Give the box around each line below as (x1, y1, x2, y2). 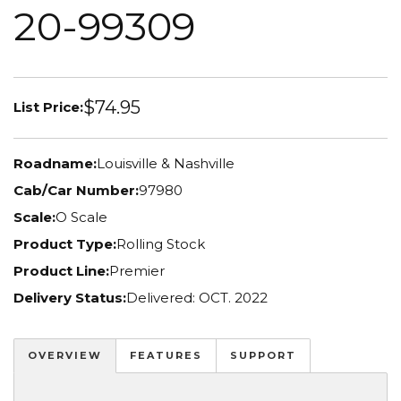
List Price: (13, 98, 83, 116)
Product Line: (13, 261, 109, 279)
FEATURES (130, 349, 202, 363)
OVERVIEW (28, 349, 102, 363)
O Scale (55, 208, 107, 226)
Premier (109, 261, 165, 279)
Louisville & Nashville (97, 154, 235, 172)
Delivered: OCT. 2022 (126, 288, 268, 306)
